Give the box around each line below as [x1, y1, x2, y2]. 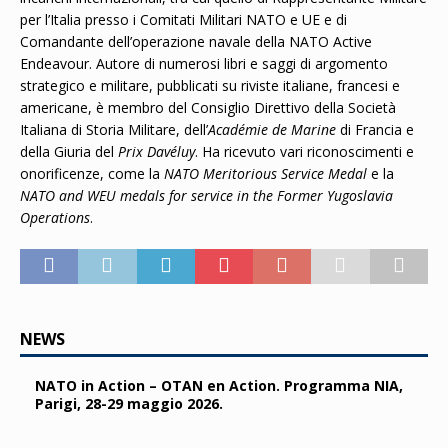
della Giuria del [20, 142, 118, 161]
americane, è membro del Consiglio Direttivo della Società [20, 98, 396, 117]
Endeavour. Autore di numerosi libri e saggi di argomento [20, 54, 388, 73]
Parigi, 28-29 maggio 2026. [35, 394, 223, 413]
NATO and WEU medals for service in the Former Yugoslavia [20, 186, 393, 205]
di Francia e [336, 120, 414, 139]
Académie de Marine [208, 120, 336, 139]
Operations [20, 208, 90, 227]
